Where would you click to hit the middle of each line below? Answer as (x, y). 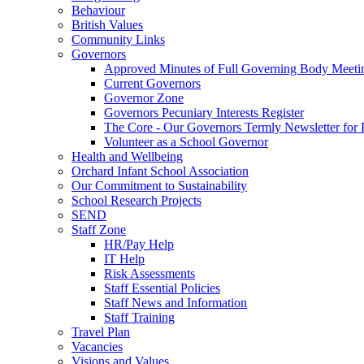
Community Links (118, 39)
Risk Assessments (149, 273)
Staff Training (139, 317)
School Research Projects (136, 200)
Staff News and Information (175, 303)
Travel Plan (101, 332)
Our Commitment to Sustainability (159, 186)
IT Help (124, 259)
